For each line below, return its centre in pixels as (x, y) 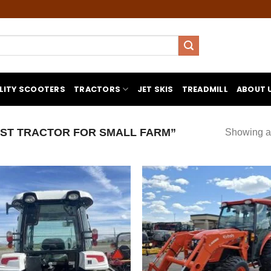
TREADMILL (205, 89)
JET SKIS (155, 89)
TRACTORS (97, 89)
